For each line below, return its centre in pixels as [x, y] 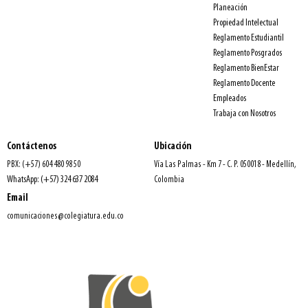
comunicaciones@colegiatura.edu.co [65, 217]
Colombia [169, 180]
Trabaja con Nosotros [244, 114]
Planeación [230, 8]
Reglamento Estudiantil [248, 38]
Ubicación [173, 147]
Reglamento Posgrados [247, 54]
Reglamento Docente [244, 84]
